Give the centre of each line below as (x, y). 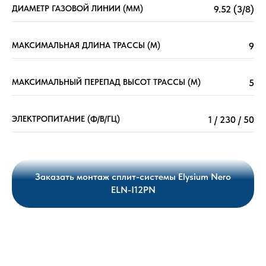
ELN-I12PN (133, 190)
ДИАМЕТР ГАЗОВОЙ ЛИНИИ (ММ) (77, 9)
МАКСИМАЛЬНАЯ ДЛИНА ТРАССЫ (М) (86, 45)
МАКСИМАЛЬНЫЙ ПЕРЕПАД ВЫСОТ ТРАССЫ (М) (106, 82)
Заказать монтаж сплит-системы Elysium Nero (133, 177)
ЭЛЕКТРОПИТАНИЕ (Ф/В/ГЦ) (66, 119)
